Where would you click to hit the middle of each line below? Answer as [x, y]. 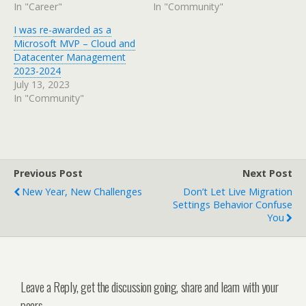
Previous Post [48, 173]
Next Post [267, 173]
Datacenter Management [70, 57]
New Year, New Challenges [82, 191]
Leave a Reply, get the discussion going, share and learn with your [150, 286]
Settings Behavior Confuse [233, 204]
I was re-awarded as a [62, 29]
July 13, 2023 [42, 84]
